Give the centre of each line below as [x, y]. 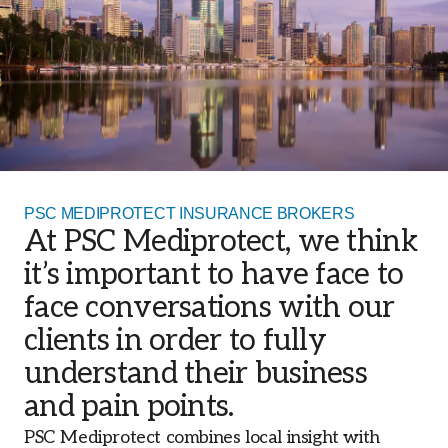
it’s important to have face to [214, 274]
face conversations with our [209, 307]
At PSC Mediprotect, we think [220, 241]
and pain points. [129, 406]
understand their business [195, 373]
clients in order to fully [175, 340]
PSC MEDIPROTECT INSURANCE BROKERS [189, 213]
